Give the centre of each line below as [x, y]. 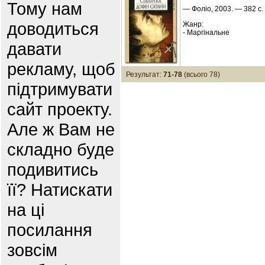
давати [34, 49]
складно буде [61, 149]
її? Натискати [60, 190]
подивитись [53, 169]
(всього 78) [201, 75]
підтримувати [60, 89]
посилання [50, 230]
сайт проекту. [60, 109]
